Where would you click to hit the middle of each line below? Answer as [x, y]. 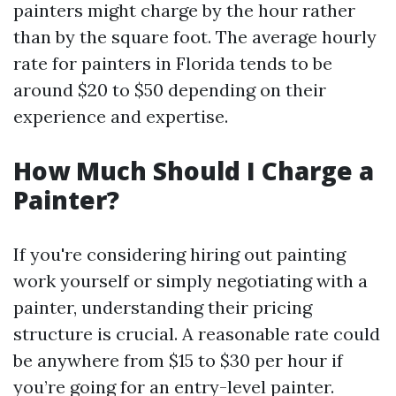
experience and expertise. [121, 116]
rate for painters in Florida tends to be [173, 63]
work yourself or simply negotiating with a [190, 281]
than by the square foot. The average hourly [195, 37]
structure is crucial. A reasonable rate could [197, 334]
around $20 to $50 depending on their [170, 90]
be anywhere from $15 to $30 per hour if [178, 360]
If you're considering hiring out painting [179, 254]
